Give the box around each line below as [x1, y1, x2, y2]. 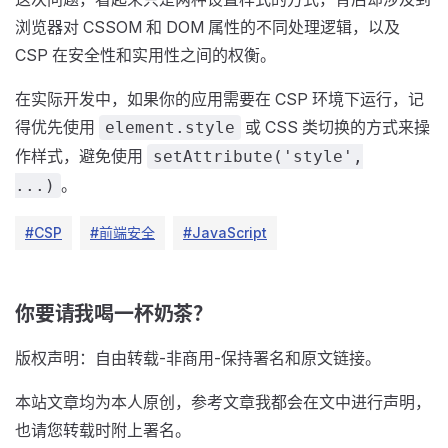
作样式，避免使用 [15, 146, 147, 166]
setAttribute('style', [153, 147, 363, 166]
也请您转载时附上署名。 [15, 420, 191, 440]
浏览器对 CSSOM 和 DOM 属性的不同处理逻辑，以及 [15, 17, 400, 37]
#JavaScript [183, 224, 267, 241]
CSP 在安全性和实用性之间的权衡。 [15, 45, 276, 65]
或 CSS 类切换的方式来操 [241, 117, 430, 137]
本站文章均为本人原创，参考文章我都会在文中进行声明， [15, 392, 431, 412]
